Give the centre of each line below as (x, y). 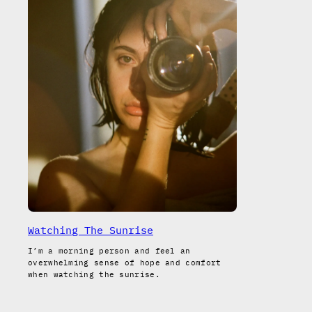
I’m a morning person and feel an (109, 251)
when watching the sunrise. (94, 275)
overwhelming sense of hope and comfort (125, 263)
